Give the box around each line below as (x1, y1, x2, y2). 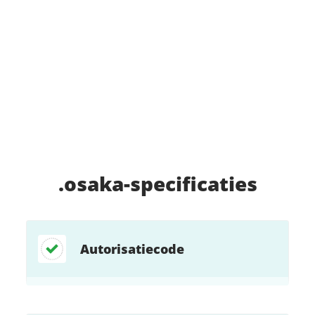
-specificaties (123, 170, 257, 197)
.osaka (58, 170, 124, 197)
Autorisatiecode (80, 240, 185, 257)
